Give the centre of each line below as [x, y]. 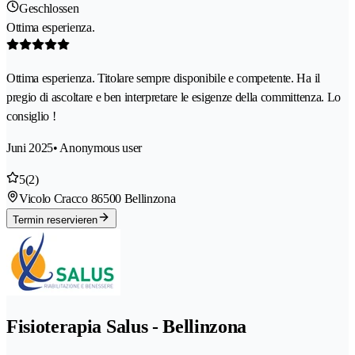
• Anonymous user [98, 148]
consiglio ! [31, 116]
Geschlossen [49, 9]
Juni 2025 [30, 148]
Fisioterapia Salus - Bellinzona [127, 327]
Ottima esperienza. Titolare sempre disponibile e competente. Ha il [163, 78]
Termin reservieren [55, 220]
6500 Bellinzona [136, 199]
